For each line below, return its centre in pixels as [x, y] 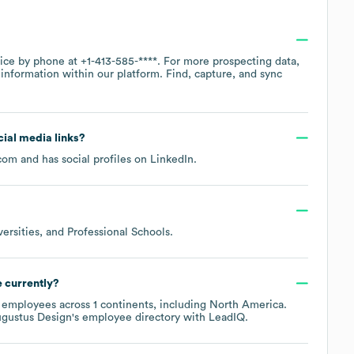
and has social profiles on [84, 159]
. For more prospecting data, [228, 61]
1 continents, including [151, 305]
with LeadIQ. [214, 317]
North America [247, 305]
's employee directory [126, 317]
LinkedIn [172, 159]
